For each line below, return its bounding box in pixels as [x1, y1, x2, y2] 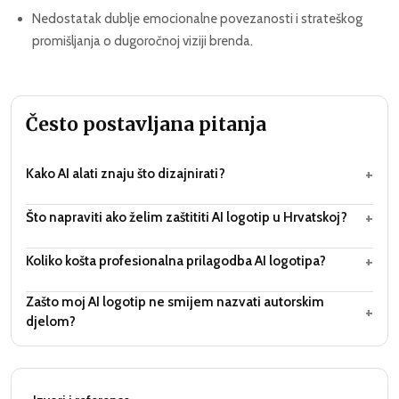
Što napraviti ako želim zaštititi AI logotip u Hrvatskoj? [26, 208, 347, 226]
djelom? [26, 313, 76, 330]
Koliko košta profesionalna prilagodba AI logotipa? [26, 252, 326, 270]
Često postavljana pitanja [26, 113, 266, 137]
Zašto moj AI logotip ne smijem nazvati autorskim [26, 293, 324, 311]
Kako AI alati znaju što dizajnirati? [26, 165, 225, 183]
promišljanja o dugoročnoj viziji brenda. [32, 33, 253, 50]
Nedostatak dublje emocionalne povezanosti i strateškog [32, 11, 362, 28]
